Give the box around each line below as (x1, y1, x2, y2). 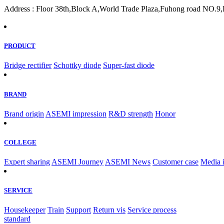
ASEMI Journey (51, 157, 103, 166)
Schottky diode (53, 61, 101, 70)
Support (66, 205, 91, 214)
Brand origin (4, 109, 44, 118)
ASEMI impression (45, 109, 106, 118)
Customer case (152, 157, 198, 166)
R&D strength (108, 109, 153, 118)
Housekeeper (4, 205, 45, 214)
